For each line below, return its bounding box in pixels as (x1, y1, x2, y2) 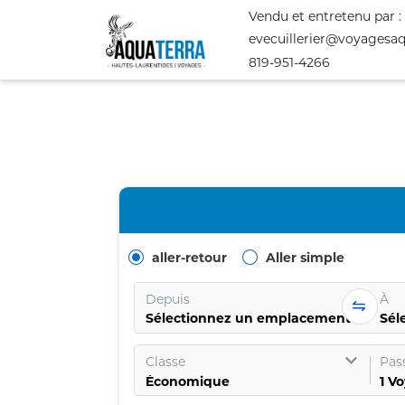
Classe (146, 353, 185, 371)
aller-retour (152, 249, 227, 266)
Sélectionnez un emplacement (146, 310, 351, 327)
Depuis (146, 290, 190, 307)
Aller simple (266, 249, 344, 266)
